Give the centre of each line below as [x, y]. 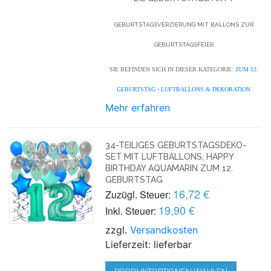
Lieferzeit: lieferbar [149, 244]
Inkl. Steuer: [131, 211]
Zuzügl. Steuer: [138, 194]
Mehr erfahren [138, 107]
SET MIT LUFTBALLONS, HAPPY [170, 156]
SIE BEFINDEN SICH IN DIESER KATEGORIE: [171, 69]
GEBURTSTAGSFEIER [184, 44]
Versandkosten [164, 230]
